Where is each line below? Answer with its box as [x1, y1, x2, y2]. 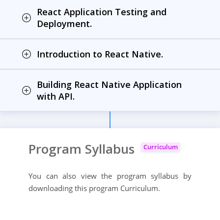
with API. [37, 90, 75, 103]
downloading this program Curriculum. [28, 183, 160, 193]
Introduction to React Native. [37, 48, 163, 60]
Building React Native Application [37, 79, 182, 91]
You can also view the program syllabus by [28, 171, 192, 181]
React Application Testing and [37, 6, 166, 18]
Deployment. [37, 18, 92, 30]
